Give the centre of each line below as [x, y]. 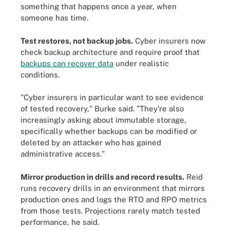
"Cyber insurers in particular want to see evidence [112, 97]
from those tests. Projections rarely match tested [110, 210]
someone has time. [54, 18]
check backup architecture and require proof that [110, 52]
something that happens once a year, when [99, 6]
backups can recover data [67, 63]
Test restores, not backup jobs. [77, 41]
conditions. [40, 74]
